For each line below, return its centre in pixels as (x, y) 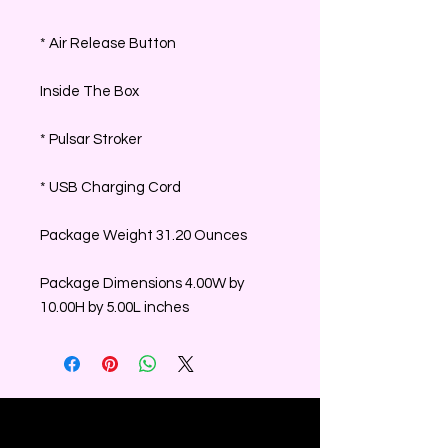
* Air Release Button (108, 43)
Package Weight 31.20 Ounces (143, 235)
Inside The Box (89, 91)
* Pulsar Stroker (91, 139)
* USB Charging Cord (110, 187)
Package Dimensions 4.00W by (142, 283)
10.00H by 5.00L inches (114, 307)
